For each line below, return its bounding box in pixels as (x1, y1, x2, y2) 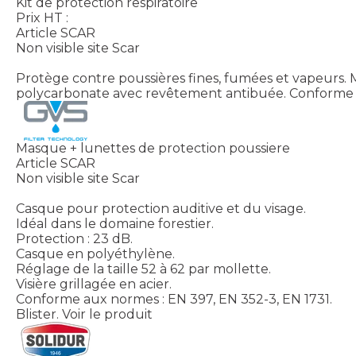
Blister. (16, 306, 59, 322)
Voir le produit (62, 306, 153, 322)
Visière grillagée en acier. (16, 276, 172, 292)
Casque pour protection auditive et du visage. (16, 200, 306, 216)
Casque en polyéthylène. (16, 246, 175, 261)
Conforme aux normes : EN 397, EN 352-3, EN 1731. (16, 291, 332, 307)
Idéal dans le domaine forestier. (16, 215, 214, 231)
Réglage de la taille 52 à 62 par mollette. (16, 261, 271, 277)
